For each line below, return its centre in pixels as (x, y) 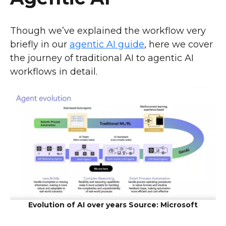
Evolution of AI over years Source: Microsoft (113, 205)
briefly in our (40, 45)
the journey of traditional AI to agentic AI (102, 58)
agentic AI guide (107, 45)
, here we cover (179, 45)
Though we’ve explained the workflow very (108, 31)
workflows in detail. (54, 72)
